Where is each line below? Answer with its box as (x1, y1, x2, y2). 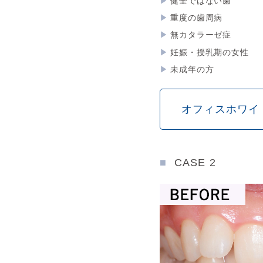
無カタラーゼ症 (170, 30, 232, 40)
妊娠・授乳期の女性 (170, 47, 249, 57)
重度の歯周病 (170, 13, 223, 23)
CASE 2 (174, 156, 216, 168)
